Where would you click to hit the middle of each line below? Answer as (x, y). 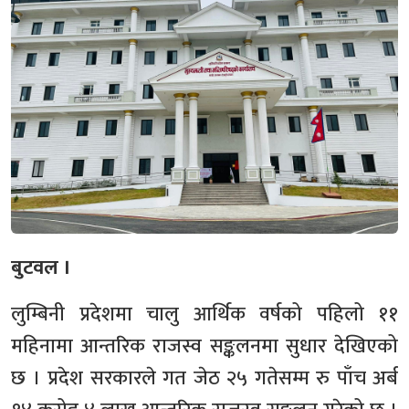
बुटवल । (41, 268)
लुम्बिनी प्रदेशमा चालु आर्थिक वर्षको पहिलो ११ (204, 315)
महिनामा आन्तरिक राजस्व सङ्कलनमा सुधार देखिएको (204, 346)
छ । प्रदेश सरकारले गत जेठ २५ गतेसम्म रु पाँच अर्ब (204, 378)
